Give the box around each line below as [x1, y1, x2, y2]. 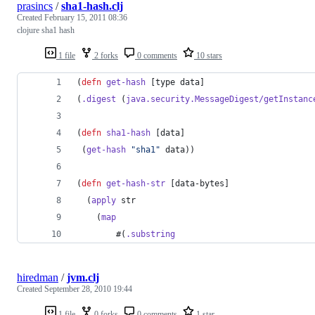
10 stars [194, 50, 222, 60]
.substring [126, 229, 175, 239]
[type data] [146, 77, 205, 87]
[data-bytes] [165, 178, 229, 188]
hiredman [17, 271, 58, 283]
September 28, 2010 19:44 [44, 283, 132, 294]
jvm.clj [67, 271, 99, 283]
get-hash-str [106, 178, 165, 188]
